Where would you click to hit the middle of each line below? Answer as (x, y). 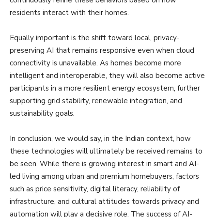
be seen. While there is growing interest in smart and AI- (104, 163)
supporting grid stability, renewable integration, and (96, 101)
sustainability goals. (43, 113)
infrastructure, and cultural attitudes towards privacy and (104, 201)
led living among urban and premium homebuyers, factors (104, 176)
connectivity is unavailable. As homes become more (95, 63)
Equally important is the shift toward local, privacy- (95, 38)
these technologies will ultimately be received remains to (106, 151)
